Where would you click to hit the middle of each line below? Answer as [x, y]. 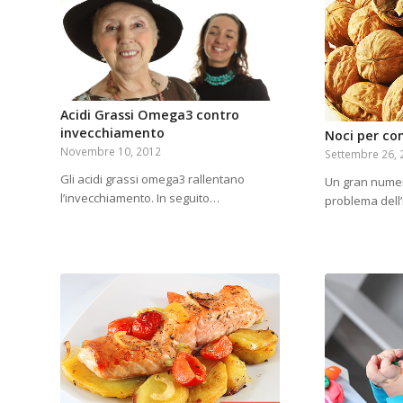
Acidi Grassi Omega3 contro [150, 115]
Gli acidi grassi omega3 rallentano [152, 179]
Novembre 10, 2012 [111, 152]
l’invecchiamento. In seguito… [140, 198]
